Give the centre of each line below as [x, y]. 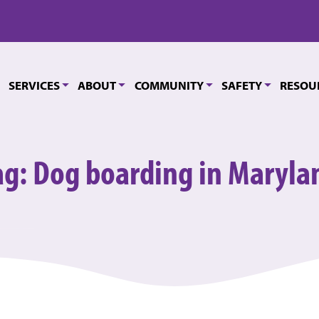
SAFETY [241, 85]
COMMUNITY [169, 85]
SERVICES [35, 85]
